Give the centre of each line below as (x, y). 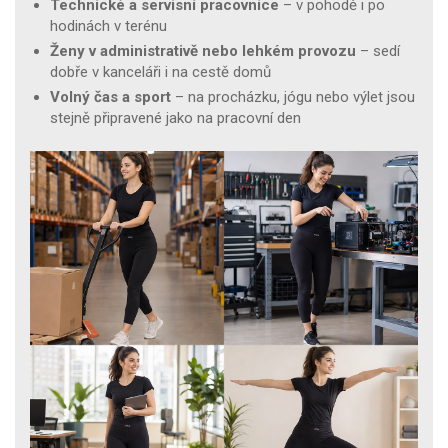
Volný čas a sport (110, 96)
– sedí (378, 50)
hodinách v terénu (108, 25)
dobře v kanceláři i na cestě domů (160, 71)
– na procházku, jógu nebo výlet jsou (293, 96)
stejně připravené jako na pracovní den (175, 117)
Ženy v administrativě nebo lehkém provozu (203, 50)
